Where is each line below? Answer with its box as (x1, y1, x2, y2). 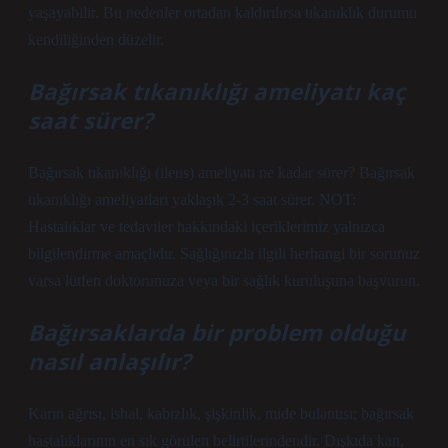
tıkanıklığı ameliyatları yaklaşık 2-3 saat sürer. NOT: (28, 191, 356, 208)
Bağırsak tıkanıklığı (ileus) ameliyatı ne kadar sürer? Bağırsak (28, 164, 415, 181)
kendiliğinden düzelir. (28, 31, 164, 48)
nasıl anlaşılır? (28, 346, 191, 377)
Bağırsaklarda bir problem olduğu (28, 317, 406, 348)
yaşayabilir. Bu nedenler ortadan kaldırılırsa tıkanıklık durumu (28, 4, 417, 21)
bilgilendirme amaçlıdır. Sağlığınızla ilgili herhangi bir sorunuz (28, 245, 420, 262)
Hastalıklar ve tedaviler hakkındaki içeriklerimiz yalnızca (28, 218, 385, 235)
